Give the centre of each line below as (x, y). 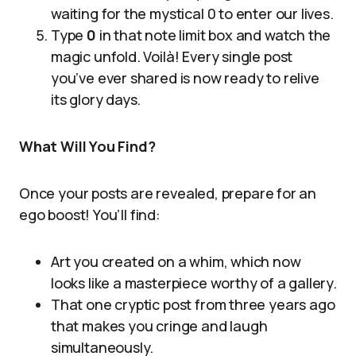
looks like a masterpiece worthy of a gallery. (194, 283)
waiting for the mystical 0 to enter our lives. (192, 14)
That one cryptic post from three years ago (193, 304)
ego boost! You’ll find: (90, 215)
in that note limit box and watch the (213, 35)
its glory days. (96, 99)
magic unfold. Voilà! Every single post (172, 56)
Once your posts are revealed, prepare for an (168, 193)
